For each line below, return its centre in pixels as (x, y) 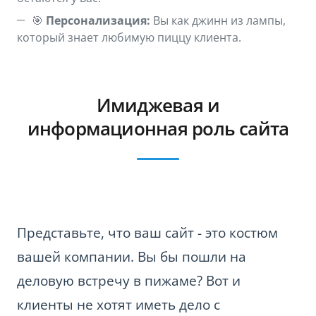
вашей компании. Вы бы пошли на (132, 257)
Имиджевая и (158, 105)
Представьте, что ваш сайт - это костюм (147, 233)
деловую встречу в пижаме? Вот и (129, 281)
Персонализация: (98, 20)
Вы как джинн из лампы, (218, 20)
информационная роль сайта (158, 128)
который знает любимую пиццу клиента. (129, 37)
